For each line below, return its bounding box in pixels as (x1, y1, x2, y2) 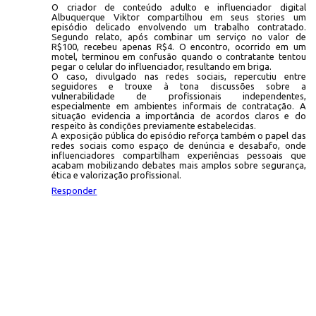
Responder (51, 185, 97, 195)
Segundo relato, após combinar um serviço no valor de (51, 31, 306, 42)
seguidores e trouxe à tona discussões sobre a (51, 80, 306, 91)
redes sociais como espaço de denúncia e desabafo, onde (51, 140, 306, 150)
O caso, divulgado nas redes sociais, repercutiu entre (51, 71, 306, 81)
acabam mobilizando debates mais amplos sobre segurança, (51, 159, 306, 170)
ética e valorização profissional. (51, 169, 182, 180)
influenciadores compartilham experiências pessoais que (51, 150, 306, 160)
